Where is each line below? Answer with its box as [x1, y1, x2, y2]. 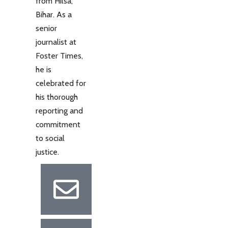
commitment [36, 120, 80, 129]
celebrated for [36, 78, 86, 88]
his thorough [36, 92, 78, 102]
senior [36, 23, 57, 33]
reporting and [36, 106, 83, 116]
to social [36, 133, 65, 143]
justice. [36, 147, 59, 157]
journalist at [36, 37, 76, 47]
